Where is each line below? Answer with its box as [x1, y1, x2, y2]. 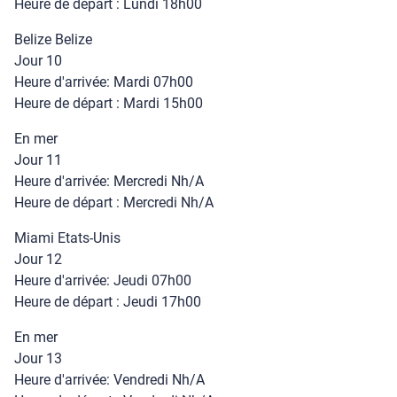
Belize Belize [14, 31, 92, 48]
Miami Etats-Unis [14, 230, 121, 246]
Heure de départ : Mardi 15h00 [14, 95, 203, 112]
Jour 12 [14, 251, 62, 268]
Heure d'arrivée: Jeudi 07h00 [14, 272, 191, 289]
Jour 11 [14, 152, 62, 168]
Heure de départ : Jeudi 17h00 [14, 293, 201, 310]
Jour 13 [14, 350, 62, 367]
